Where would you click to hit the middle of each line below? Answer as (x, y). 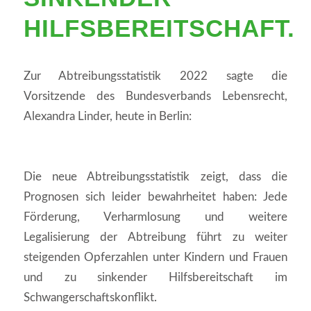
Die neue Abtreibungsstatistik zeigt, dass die (155, 176)
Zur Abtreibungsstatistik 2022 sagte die (155, 76)
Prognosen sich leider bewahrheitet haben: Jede (155, 196)
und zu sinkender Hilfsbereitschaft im (155, 277)
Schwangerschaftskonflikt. (90, 297)
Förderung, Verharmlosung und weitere (155, 217)
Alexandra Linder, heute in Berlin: (107, 116)
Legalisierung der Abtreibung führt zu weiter (155, 237)
